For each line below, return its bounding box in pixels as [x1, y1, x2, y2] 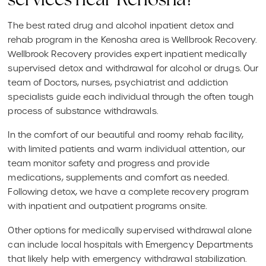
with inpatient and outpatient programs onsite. [8, 201, 207, 212]
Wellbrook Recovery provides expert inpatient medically [8, 48, 247, 59]
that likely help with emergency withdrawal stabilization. [8, 254, 247, 265]
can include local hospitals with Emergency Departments [8, 239, 253, 251]
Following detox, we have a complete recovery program [8, 186, 249, 198]
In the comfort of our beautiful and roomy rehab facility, [8, 129, 244, 141]
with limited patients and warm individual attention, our [8, 144, 246, 155]
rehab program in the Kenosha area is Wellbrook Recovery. [8, 34, 257, 45]
